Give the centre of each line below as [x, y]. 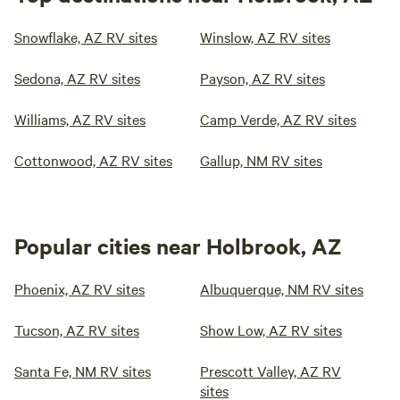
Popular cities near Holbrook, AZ [178, 246]
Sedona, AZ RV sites [77, 78]
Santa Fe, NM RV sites [83, 371]
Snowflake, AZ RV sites [86, 37]
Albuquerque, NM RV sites [282, 288]
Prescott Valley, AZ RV [271, 371]
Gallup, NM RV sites [261, 160]
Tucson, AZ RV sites [77, 329]
